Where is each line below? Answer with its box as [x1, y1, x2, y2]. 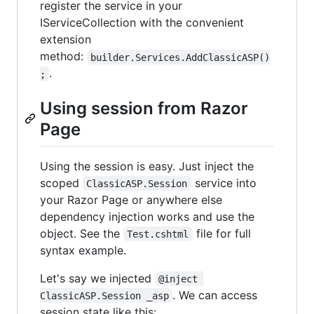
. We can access [172, 287, 261, 302]
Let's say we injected [40, 271, 155, 285]
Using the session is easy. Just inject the [40, 158, 254, 173]
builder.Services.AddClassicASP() [90, 51, 271, 63]
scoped [40, 175, 83, 190]
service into [191, 175, 260, 190]
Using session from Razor [40, 98, 248, 119]
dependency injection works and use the [40, 209, 254, 224]
